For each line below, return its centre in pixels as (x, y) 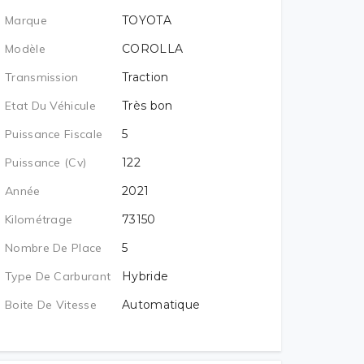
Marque (26, 20)
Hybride (145, 276)
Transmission (42, 77)
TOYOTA (147, 20)
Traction (145, 77)
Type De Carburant (58, 276)
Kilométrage (39, 219)
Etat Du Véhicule (50, 106)
